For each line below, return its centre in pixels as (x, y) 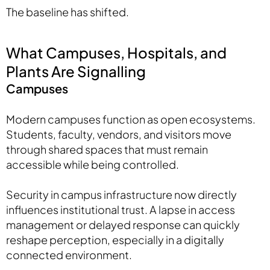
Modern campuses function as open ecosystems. (131, 119)
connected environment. (69, 255)
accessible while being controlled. (93, 165)
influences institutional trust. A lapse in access (121, 210)
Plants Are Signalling (76, 71)
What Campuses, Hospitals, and (116, 53)
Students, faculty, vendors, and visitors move (119, 134)
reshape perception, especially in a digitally (115, 240)
